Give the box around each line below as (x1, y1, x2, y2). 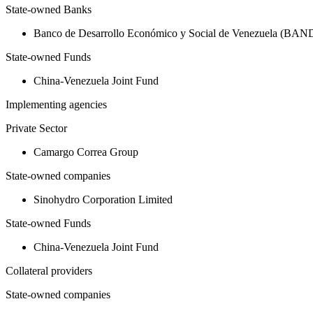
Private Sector (6, 122, 67, 135)
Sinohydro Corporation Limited (34, 194, 173, 206)
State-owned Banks (6, 3, 92, 16)
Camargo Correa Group (34, 146, 138, 159)
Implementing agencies (6, 99, 107, 111)
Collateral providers (6, 265, 92, 277)
